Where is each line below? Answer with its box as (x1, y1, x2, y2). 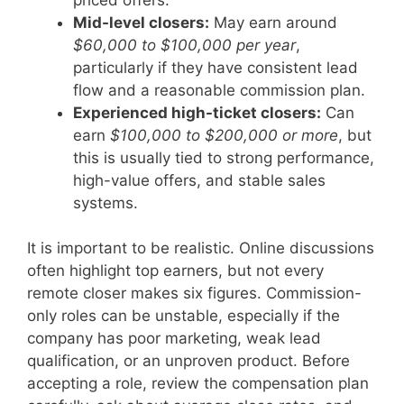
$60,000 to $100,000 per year (73, 35, 296, 54)
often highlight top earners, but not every (27, 262, 324, 280)
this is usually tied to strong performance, (73, 148, 374, 167)
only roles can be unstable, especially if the (27, 307, 340, 326)
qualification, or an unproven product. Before (27, 352, 350, 371)
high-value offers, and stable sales (73, 170, 326, 189)
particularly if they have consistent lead (73, 58, 358, 77)
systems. (73, 193, 138, 212)
